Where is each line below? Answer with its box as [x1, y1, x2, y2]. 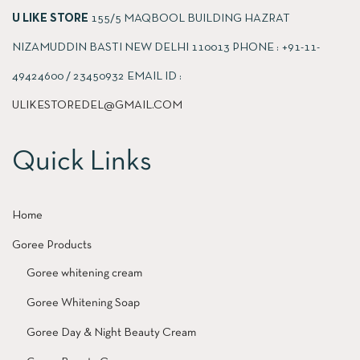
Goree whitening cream [27, 267, 142, 279]
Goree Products [12, 239, 92, 251]
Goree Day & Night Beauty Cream [27, 326, 196, 338]
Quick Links [12, 149, 152, 175]
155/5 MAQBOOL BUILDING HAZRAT [88, 12, 290, 24]
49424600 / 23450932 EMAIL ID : [12, 70, 182, 82]
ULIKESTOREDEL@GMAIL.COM [12, 99, 182, 111]
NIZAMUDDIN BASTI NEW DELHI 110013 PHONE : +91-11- [12, 41, 320, 53]
